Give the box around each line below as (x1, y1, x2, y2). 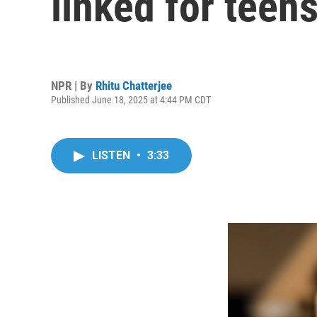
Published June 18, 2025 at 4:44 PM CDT (51, 93, 211, 105)
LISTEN (92, 149, 133, 162)
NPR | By (51, 78, 96, 93)
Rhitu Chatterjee (96, 78, 172, 93)
